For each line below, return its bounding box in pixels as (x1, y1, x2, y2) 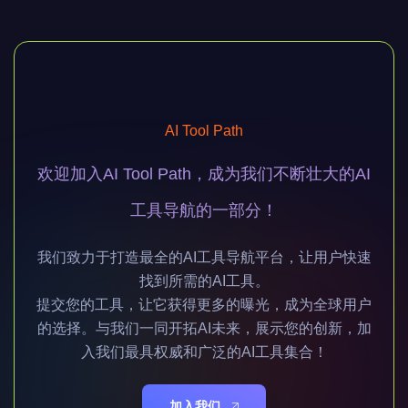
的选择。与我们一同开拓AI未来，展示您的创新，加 (36, 321, 372, 337)
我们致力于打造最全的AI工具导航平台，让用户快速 (36, 250, 372, 266)
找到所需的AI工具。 (138, 273, 270, 290)
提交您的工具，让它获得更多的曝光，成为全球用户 (36, 297, 372, 313)
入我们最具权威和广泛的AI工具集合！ (80, 344, 328, 361)
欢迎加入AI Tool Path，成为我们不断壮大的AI (37, 165, 371, 184)
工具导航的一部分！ (130, 201, 278, 220)
